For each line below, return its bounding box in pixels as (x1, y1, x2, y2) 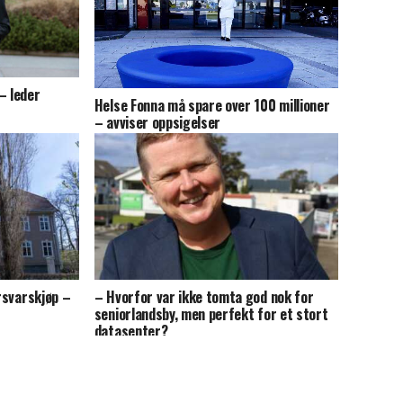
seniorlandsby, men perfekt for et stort (94, 302, 328, 325)
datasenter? (94, 319, 168, 342)
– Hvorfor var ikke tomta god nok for (94, 285, 314, 308)
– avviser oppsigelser (94, 111, 221, 133)
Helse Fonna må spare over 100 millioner (94, 94, 330, 116)
